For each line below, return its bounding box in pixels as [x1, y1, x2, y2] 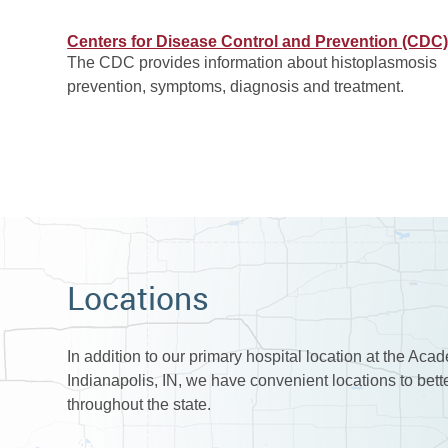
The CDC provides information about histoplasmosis [67, 54, 438, 72]
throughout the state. [67, 396, 212, 414]
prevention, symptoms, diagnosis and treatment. [67, 78, 405, 96]
